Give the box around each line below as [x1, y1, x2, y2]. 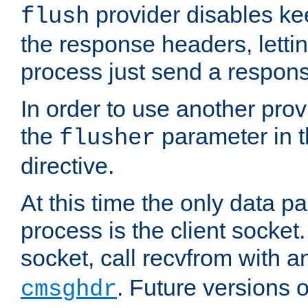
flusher [59, 125, 155, 152]
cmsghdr [21, 276, 117, 303]
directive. [21, 153, 114, 179]
